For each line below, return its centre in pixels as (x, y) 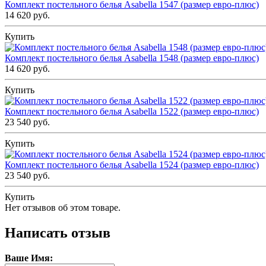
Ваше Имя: (29, 258)
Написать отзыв (58, 233)
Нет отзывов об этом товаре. (63, 208)
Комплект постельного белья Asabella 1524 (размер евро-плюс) (132, 165)
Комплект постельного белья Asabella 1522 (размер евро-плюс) (132, 112)
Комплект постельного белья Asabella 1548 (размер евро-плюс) (132, 58)
